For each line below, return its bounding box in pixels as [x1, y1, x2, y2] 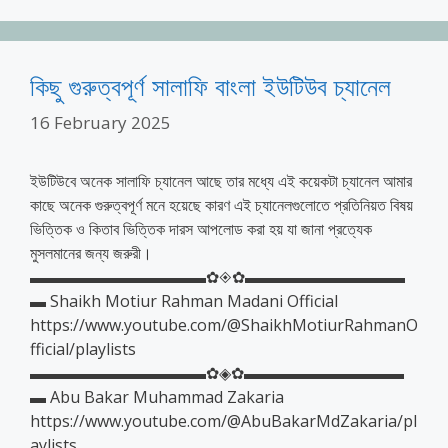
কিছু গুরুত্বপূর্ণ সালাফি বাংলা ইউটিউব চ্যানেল [30, 69, 391, 103]
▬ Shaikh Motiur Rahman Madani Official [30, 289, 338, 312]
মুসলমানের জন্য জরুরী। [30, 241, 152, 264]
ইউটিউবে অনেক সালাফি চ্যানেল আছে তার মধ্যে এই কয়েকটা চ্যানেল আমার [30, 169, 412, 192]
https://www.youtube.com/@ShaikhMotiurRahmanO [30, 313, 418, 336]
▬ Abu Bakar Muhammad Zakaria [30, 385, 284, 408]
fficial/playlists [30, 337, 136, 360]
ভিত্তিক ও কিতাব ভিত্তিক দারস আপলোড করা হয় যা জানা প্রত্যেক [30, 217, 372, 240]
